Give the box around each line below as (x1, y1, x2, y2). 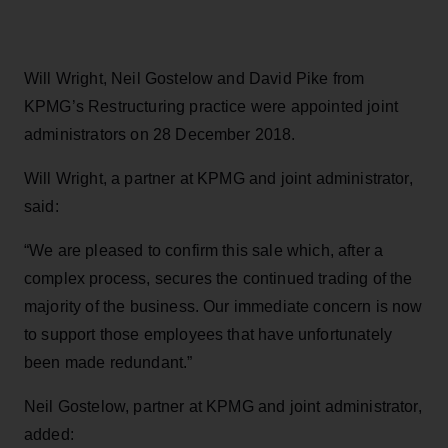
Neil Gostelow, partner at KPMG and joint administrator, (24, 397, 422, 415)
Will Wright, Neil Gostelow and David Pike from (24, 69, 365, 87)
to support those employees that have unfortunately (24, 325, 393, 343)
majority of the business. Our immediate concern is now (24, 297, 423, 315)
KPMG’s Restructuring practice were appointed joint (24, 97, 399, 115)
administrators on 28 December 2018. (24, 125, 296, 143)
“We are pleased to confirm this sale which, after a (24, 241, 384, 259)
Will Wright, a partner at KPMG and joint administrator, (24, 169, 413, 187)
